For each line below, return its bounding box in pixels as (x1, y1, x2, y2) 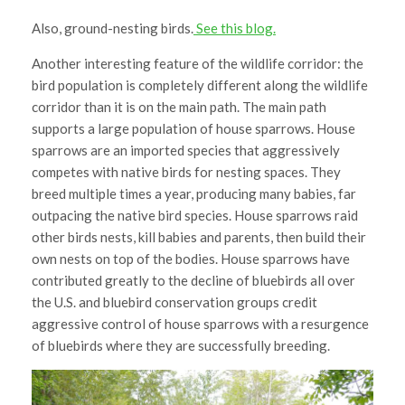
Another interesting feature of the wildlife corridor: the (32, 55, 363, 72)
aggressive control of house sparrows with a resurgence (32, 316, 369, 333)
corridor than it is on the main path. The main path (32, 99, 326, 116)
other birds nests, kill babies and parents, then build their (32, 229, 366, 246)
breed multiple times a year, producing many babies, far (32, 185, 356, 202)
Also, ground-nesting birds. (32, 20, 193, 37)
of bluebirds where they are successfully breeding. (32, 337, 330, 354)
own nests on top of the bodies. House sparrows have (32, 250, 350, 268)
